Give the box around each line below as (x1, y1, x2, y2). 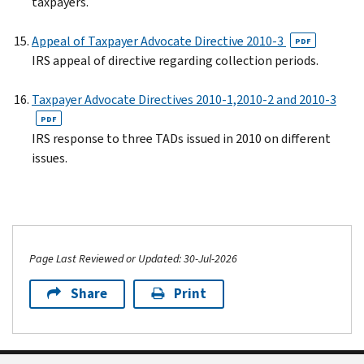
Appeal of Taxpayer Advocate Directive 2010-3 (32, 32, 286, 50)
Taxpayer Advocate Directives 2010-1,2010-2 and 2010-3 (32, 90, 336, 108)
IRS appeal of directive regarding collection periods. (32, 51, 318, 69)
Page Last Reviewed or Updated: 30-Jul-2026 (29, 250, 237, 266)
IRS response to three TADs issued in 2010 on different (32, 129, 331, 147)
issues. (32, 149, 67, 167)
